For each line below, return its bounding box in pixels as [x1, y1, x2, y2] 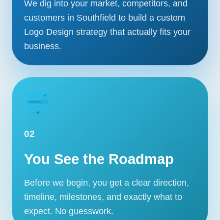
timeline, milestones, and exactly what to [24, 192, 182, 202]
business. [24, 41, 61, 51]
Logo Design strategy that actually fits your [24, 27, 191, 37]
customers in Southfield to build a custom [24, 12, 185, 23]
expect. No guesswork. [24, 206, 113, 216]
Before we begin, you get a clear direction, [24, 177, 189, 188]
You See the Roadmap [24, 151, 174, 167]
